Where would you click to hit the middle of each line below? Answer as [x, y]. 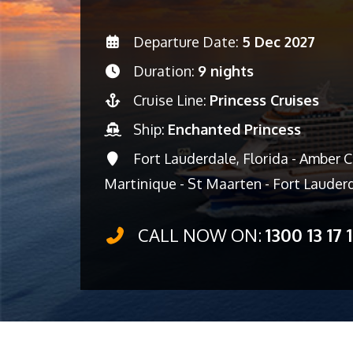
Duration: [163, 71]
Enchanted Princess [234, 129]
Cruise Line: [169, 100]
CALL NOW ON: [199, 235]
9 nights [225, 71]
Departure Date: [186, 42]
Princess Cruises [264, 100]
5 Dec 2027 [278, 42]
